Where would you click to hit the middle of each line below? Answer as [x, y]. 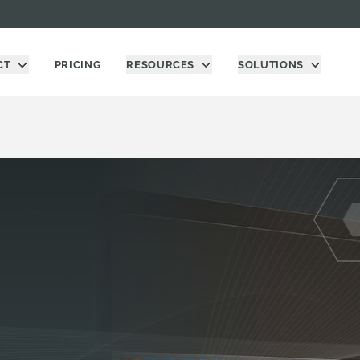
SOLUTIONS [271, 65]
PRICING [78, 65]
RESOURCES [161, 65]
